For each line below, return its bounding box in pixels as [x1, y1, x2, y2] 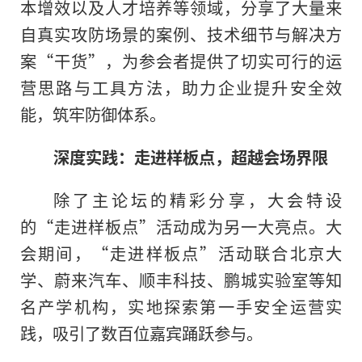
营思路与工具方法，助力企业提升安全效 [20, 75, 342, 100]
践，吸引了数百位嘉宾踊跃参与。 [20, 321, 263, 346]
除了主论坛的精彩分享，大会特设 [53, 187, 342, 213]
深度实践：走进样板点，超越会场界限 [53, 145, 328, 170]
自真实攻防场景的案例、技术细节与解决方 [20, 22, 342, 47]
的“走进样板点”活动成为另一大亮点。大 [20, 214, 342, 239]
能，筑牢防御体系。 [20, 102, 166, 127]
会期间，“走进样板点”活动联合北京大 [20, 241, 342, 266]
